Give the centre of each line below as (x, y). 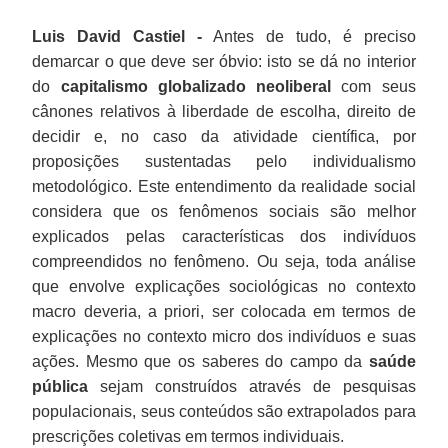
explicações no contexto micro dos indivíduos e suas (224, 336)
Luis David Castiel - (117, 36)
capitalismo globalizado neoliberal (196, 86)
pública (60, 386)
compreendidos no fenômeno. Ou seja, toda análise (224, 261)
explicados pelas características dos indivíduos (224, 236)
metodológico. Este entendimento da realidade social (224, 186)
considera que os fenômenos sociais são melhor (224, 211)
